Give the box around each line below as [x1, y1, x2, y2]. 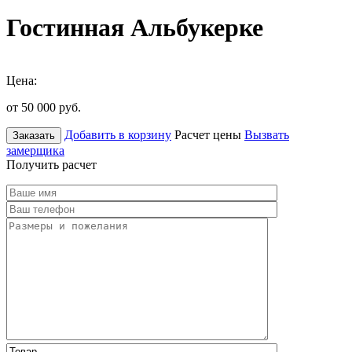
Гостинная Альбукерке [6, 13, 263, 42]
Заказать [13, 129, 55, 141]
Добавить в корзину [64, 127, 171, 141]
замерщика [6, 143, 64, 157]
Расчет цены [174, 127, 241, 141]
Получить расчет [6, 157, 97, 171]
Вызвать [244, 127, 289, 141]
